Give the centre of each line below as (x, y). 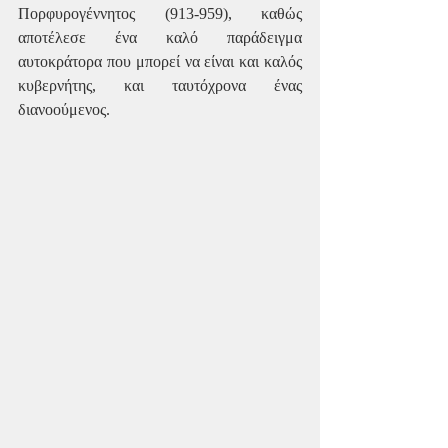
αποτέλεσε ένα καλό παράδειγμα (160, 38)
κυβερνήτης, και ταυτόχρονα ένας (160, 86)
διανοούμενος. (64, 110)
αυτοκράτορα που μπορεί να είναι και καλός (160, 62)
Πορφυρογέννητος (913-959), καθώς (160, 14)
